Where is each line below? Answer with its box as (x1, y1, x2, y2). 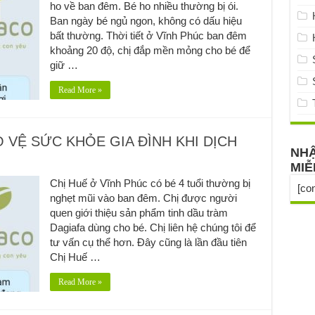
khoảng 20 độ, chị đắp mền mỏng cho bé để (49, 44, 250, 56)
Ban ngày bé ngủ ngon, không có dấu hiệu (49, 14, 242, 27)
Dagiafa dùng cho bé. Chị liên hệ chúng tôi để (49, 221, 256, 233)
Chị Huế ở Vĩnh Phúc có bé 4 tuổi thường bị (49, 176, 250, 189)
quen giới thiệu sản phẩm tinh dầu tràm (49, 206, 228, 219)
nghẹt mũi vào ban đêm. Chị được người (49, 191, 237, 204)
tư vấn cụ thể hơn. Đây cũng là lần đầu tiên (49, 236, 247, 248)
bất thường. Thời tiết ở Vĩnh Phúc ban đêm (49, 29, 247, 41)
